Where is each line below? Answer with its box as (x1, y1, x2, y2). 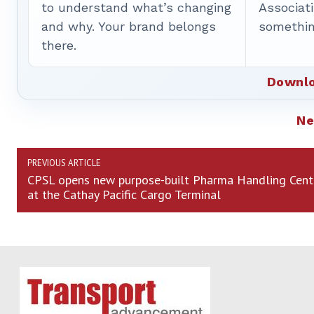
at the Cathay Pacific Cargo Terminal (27, 186, 221, 203)
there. (41, 38, 76, 53)
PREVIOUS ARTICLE (27, 157, 101, 170)
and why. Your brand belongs (41, 19, 216, 34)
